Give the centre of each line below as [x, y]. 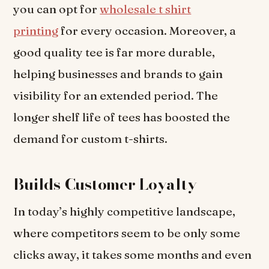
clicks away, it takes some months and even [133, 255]
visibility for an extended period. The [116, 96]
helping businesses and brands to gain [118, 74]
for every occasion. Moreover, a [147, 31]
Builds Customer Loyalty [105, 184]
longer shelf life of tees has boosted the [122, 117]
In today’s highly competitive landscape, [125, 212]
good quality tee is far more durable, [114, 53]
